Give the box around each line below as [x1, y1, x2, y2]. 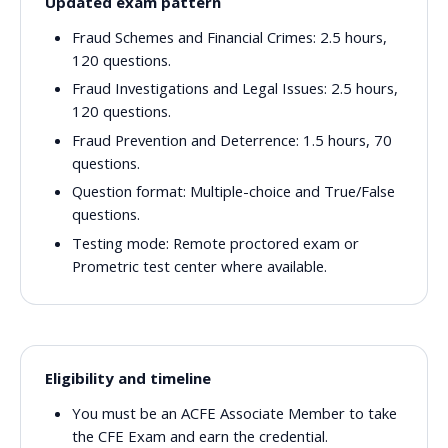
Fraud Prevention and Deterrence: [72, 129, 300, 150]
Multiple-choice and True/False [186, 181, 396, 202]
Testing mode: [72, 232, 170, 253]
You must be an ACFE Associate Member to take [72, 403, 398, 424]
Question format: [72, 181, 187, 202]
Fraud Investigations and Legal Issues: [72, 78, 328, 99]
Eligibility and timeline [45, 368, 211, 389]
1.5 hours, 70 [299, 129, 393, 150]
